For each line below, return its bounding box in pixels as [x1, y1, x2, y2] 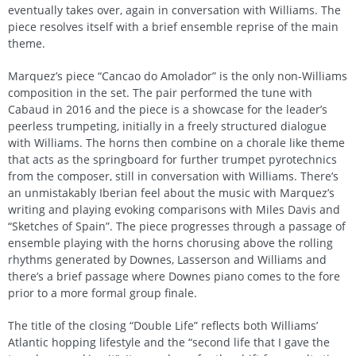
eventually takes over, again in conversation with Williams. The [8, 2, 341, 17]
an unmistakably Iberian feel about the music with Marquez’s [8, 184, 335, 200]
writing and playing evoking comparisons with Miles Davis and [8, 201, 340, 217]
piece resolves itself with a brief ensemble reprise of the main [8, 18, 339, 34]
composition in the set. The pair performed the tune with [8, 84, 312, 100]
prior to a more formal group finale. [8, 284, 197, 300]
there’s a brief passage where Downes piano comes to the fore [8, 268, 340, 284]
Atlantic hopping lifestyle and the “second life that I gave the [8, 334, 330, 350]
